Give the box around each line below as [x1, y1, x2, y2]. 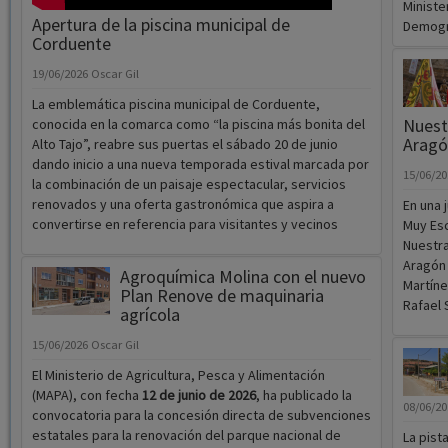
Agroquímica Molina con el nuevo [119, 265, 366, 289]
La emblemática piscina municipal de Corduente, [31, 95, 320, 114]
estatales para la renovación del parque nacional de [31, 426, 341, 445]
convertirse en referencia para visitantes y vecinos [31, 215, 338, 234]
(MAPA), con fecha [31, 386, 142, 405]
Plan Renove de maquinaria [119, 284, 324, 308]
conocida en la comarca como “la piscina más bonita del [31, 115, 365, 134]
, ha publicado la [255, 386, 352, 405]
